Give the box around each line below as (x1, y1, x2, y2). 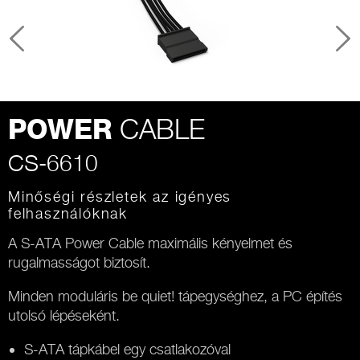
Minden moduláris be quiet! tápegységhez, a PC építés (8, 288, 342, 305)
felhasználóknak (8, 205, 129, 222)
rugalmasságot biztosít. (8, 254, 150, 271)
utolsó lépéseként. (8, 307, 120, 324)
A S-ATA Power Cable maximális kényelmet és (8, 235, 292, 252)
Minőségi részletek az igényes (8, 188, 232, 205)
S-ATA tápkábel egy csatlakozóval (24, 341, 231, 358)
